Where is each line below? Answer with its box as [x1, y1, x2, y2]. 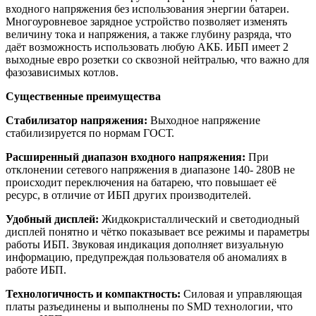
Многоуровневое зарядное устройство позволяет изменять [6, 16, 287, 28]
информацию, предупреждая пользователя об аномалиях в [6, 251, 287, 264]
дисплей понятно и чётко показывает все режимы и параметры [6, 226, 310, 238]
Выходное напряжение [150, 114, 260, 127]
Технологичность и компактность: [6, 288, 183, 300]
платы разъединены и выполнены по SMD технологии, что [6, 300, 293, 313]
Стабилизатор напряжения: [6, 114, 150, 127]
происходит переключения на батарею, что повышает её [6, 176, 276, 189]
